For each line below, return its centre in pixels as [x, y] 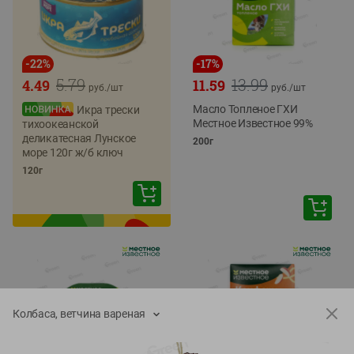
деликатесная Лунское [79, 138]
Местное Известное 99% [253, 123]
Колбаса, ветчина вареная [79, 314]
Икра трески [108, 110]
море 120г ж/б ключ [73, 153]
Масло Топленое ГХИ [245, 109]
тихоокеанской [60, 124]
